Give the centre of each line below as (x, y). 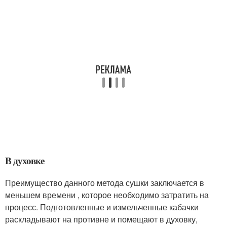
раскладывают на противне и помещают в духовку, (101, 219)
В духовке (25, 161)
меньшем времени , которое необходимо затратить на (107, 195)
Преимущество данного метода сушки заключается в (105, 183)
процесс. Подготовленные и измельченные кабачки (102, 207)
